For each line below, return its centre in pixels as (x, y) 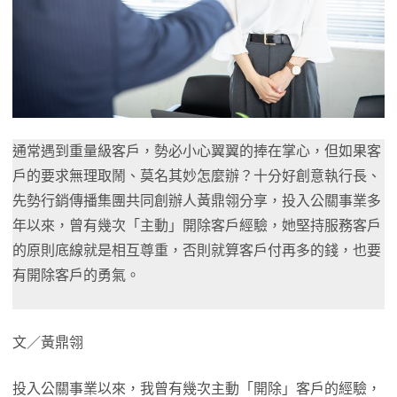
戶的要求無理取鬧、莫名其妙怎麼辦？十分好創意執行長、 (197, 176)
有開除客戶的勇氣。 (76, 275)
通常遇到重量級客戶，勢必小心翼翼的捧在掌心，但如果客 (197, 151)
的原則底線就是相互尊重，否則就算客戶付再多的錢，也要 (197, 250)
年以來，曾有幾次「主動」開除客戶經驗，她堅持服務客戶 (197, 226)
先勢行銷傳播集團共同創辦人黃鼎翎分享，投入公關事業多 (197, 201)
